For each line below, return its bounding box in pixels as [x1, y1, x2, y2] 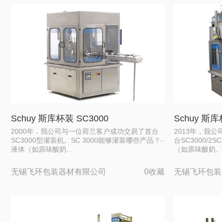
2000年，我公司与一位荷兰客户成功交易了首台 [11, 127, 159, 135]
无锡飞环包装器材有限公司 [11, 167, 106, 176]
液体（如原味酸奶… [11, 145, 73, 153]
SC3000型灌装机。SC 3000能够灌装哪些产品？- [11, 136, 163, 144]
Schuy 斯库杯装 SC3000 [11, 113, 109, 123]
